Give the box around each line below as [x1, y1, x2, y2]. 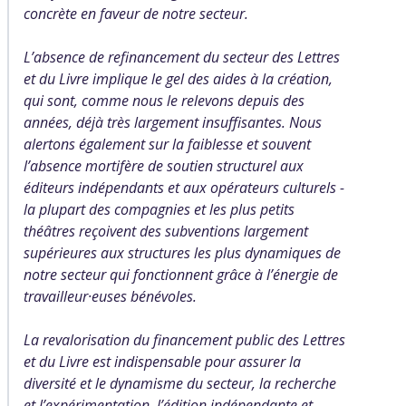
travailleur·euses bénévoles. [24, 286, 197, 306]
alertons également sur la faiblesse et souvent [24, 134, 311, 154]
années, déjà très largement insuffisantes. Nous [24, 112, 322, 132]
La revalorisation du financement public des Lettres [24, 330, 345, 350]
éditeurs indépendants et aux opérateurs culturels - [24, 178, 344, 198]
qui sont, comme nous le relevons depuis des [24, 91, 304, 111]
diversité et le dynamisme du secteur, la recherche [24, 373, 336, 393]
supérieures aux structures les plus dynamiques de [24, 243, 341, 263]
